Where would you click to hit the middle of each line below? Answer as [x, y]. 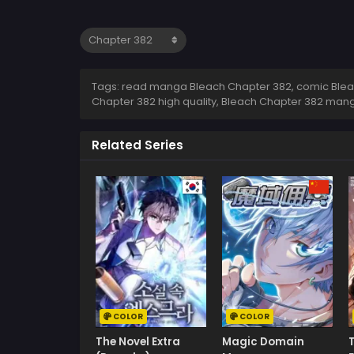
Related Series [137, 145]
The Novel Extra [138, 342]
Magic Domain [264, 342]
